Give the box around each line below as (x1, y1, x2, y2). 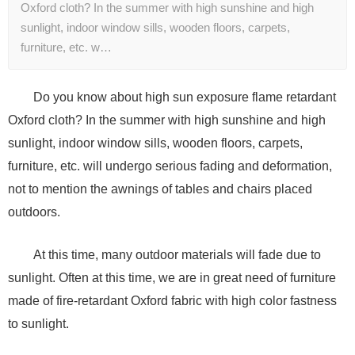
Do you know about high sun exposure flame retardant (32, 90, 336, 105)
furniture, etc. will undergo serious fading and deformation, (8, 159, 332, 174)
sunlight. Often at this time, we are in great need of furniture (8, 271, 336, 285)
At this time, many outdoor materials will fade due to (32, 248, 321, 262)
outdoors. (8, 205, 60, 219)
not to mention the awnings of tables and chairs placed (8, 182, 312, 197)
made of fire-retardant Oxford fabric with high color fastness (8, 294, 337, 308)
